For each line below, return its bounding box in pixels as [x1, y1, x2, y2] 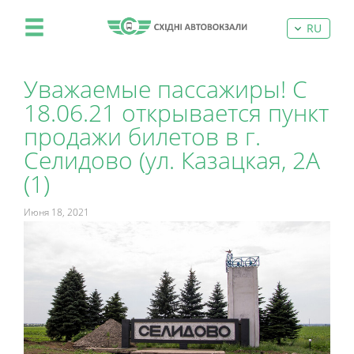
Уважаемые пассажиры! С [24, 73, 307, 105]
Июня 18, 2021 [24, 205, 89, 219]
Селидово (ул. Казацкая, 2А [24, 144, 320, 176]
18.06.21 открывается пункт [24, 96, 329, 129]
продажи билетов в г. [24, 120, 261, 153]
